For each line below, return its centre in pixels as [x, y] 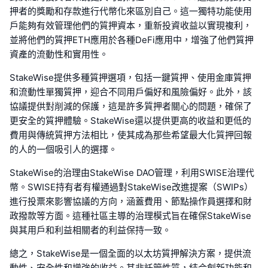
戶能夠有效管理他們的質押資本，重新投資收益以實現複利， [131, 25]
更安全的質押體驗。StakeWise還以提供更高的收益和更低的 [130, 120]
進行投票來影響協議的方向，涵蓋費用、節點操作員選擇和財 [131, 201]
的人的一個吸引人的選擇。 [63, 149]
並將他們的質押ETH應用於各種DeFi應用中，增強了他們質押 [132, 39]
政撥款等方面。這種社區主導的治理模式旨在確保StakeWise [130, 215]
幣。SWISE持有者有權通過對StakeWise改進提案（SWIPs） [131, 187]
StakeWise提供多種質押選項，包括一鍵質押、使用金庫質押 [130, 77]
